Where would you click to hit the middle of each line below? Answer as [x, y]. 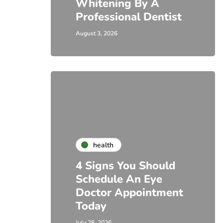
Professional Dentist [129, 17]
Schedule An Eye [119, 179]
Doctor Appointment [129, 193]
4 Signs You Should [125, 166]
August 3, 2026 [97, 33]
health [103, 145]
